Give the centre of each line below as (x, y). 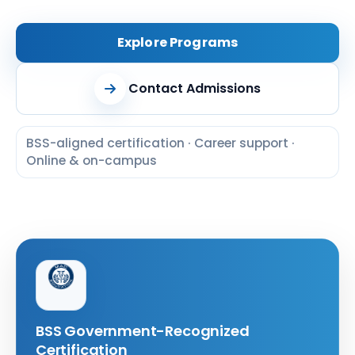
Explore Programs (177, 42)
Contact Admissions (194, 88)
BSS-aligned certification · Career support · (160, 143)
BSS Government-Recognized (143, 331)
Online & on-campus (92, 160)
